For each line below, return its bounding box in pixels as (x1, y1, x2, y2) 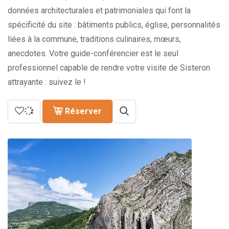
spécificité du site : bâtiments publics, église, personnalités (8, 20, 220, 30)
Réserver (65, 106, 102, 116)
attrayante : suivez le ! (8, 77, 86, 87)
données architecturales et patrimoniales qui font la (8, 6, 191, 15)
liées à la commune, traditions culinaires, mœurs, (8, 34, 181, 44)
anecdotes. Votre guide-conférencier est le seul (8, 49, 178, 58)
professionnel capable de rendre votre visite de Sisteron (8, 63, 210, 73)
